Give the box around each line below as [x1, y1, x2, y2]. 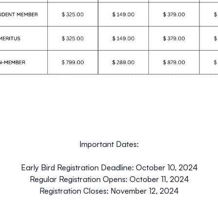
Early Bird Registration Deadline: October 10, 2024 [20, 163, 198, 173]
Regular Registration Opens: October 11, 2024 [29, 174, 189, 184]
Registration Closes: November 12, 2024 [39, 186, 179, 196]
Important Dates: [79, 139, 139, 149]
